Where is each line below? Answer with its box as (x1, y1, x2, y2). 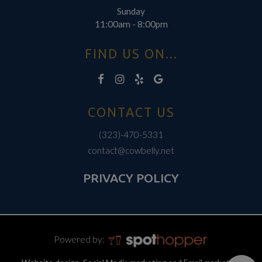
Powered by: (54, 234, 107, 245)
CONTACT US (87, 105, 175, 120)
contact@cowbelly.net (88, 145, 174, 156)
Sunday (117, 5, 145, 16)
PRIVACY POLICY (83, 171, 179, 185)
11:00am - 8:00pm (94, 18, 168, 29)
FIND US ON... (84, 47, 178, 61)
